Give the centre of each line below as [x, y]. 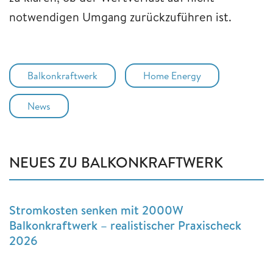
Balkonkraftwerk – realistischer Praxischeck [125, 225]
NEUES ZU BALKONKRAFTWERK [116, 162]
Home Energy [172, 75]
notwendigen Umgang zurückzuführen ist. [120, 16]
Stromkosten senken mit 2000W [96, 210]
